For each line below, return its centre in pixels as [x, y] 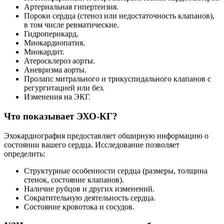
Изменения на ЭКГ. [57, 97]
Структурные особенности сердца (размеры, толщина [116, 170]
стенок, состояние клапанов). [74, 179]
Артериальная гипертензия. [71, 7]
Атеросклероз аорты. [59, 61]
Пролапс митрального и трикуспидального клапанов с [117, 79]
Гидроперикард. [51, 34]
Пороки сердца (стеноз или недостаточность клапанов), [119, 16]
